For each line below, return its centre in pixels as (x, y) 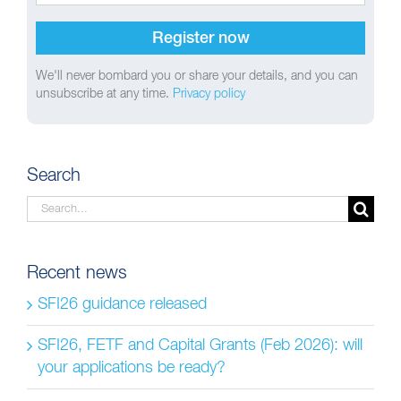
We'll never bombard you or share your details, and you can (197, 76)
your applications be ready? (132, 368)
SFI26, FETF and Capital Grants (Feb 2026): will (200, 346)
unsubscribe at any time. (104, 94)
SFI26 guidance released (122, 305)
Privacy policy (209, 94)
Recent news (77, 273)
